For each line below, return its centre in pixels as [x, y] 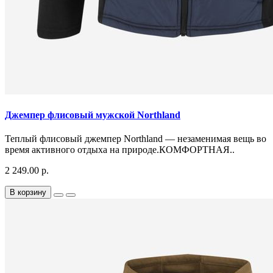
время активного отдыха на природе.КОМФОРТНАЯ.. [120, 150]
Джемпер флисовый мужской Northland [93, 115]
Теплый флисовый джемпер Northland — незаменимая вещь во [136, 139]
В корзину [28, 193]
